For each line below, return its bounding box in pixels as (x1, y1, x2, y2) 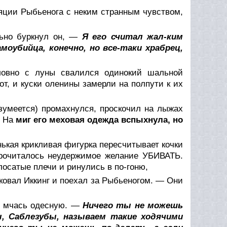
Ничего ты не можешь (83, 200, 183, 210)
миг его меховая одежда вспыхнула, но (16, 115, 183, 125)
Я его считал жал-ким (82, 31, 183, 42)
